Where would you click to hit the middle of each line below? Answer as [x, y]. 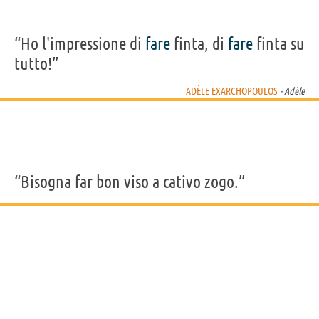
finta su [279, 43]
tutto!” [36, 63]
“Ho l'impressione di [80, 43]
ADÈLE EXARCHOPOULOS [232, 91]
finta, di [199, 43]
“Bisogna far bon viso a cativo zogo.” [130, 182]
